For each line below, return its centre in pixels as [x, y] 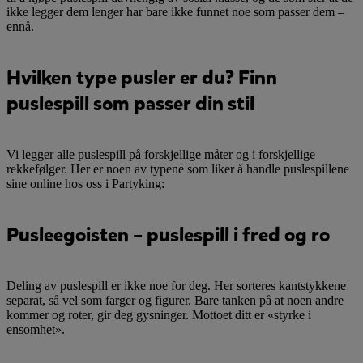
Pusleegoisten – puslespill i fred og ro [168, 235]
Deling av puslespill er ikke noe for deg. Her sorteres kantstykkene [176, 285]
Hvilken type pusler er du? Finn [142, 77]
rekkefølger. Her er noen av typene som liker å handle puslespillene [178, 169]
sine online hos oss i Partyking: [85, 183]
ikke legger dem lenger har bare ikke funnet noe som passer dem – [175, 11]
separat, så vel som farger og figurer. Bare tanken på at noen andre [175, 300]
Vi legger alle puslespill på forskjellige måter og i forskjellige [161, 154]
